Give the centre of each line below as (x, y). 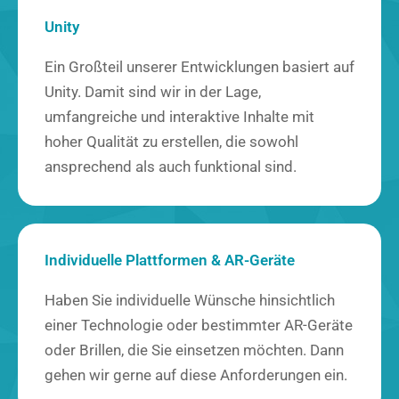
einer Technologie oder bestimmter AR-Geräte (199, 325)
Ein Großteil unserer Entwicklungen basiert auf (199, 67)
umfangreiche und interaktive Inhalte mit (179, 117)
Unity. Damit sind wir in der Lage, (153, 92)
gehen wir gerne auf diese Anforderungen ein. (196, 375)
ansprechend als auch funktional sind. (171, 167)
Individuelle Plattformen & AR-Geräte (170, 260)
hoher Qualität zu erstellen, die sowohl (171, 142)
